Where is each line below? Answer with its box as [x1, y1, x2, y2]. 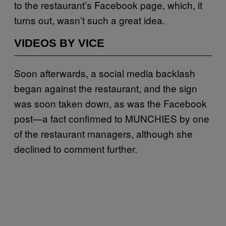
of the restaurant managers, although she [14, 126, 193, 140]
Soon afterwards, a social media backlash [14, 66, 195, 80]
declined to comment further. [14, 141, 137, 155]
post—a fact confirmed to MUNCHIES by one [14, 111, 209, 125]
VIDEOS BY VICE [14, 36, 104, 49]
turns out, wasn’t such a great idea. [14, 13, 165, 27]
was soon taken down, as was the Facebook [14, 96, 207, 110]
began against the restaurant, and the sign [14, 81, 197, 95]
